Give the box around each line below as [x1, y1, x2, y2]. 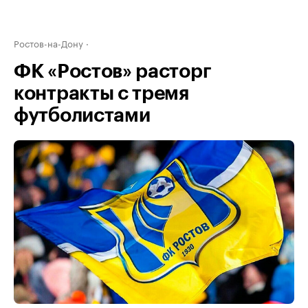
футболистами [14, 106, 151, 125]
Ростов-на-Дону [14, 36, 83, 49]
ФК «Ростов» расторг [14, 62, 211, 81]
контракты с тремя [14, 84, 189, 103]
